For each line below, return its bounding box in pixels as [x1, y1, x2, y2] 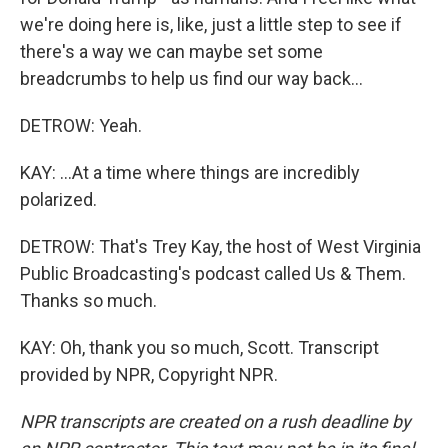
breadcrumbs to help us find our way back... [20, 68, 363, 89]
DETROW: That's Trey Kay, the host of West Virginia [20, 236, 421, 257]
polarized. [20, 189, 97, 210]
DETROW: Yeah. [20, 115, 142, 136]
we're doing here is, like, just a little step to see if [20, 14, 402, 35]
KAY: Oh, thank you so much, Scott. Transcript [20, 337, 379, 358]
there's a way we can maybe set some [20, 41, 323, 62]
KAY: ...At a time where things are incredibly [20, 162, 360, 183]
